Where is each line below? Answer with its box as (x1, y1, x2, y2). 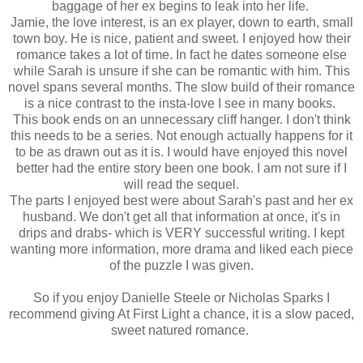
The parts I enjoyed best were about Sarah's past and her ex (10, 193, 353, 207)
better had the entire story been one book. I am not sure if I (16, 160, 347, 175)
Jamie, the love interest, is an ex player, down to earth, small (10, 15, 353, 29)
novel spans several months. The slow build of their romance (8, 79, 355, 94)
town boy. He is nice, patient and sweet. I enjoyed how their (12, 31, 351, 45)
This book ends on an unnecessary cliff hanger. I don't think (12, 112, 351, 126)
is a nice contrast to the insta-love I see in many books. (24, 96, 339, 110)
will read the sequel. (124, 177, 239, 191)
